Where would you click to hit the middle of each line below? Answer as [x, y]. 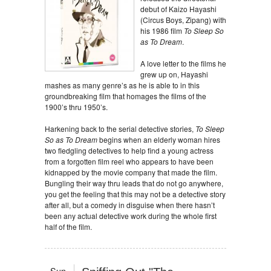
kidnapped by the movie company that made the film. [131, 172]
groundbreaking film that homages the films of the [126, 96]
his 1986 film [162, 31]
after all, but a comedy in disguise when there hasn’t [130, 205]
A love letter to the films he [183, 63]
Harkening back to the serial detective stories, [120, 129]
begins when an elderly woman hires [159, 139]
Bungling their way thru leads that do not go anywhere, [134, 183]
